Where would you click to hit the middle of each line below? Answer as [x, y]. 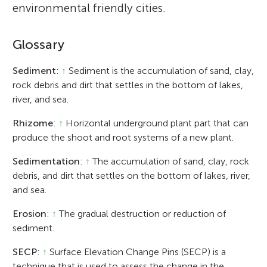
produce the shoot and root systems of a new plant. [123, 137]
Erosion [30, 213]
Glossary [39, 44]
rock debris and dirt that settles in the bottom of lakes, [128, 85]
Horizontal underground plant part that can [156, 123]
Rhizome [33, 123]
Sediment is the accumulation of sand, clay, [160, 70]
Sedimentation [46, 161]
